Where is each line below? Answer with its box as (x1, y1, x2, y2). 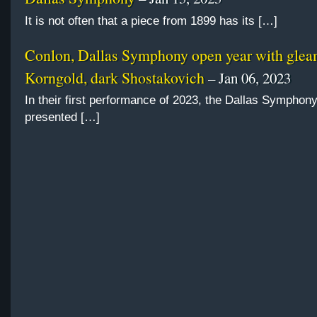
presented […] (25, 110, 100, 125)
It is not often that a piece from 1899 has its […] (25, 14, 277, 28)
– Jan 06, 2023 (204, 67, 291, 88)
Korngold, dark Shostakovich (25, 67, 204, 88)
